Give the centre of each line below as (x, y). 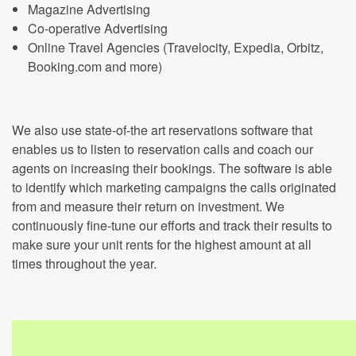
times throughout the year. (84, 263)
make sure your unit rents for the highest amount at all (162, 244)
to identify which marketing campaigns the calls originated (174, 187)
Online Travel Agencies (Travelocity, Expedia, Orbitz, (176, 47)
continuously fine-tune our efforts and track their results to (172, 225)
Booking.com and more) (95, 66)
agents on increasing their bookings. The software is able (172, 168)
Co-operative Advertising (98, 28)
